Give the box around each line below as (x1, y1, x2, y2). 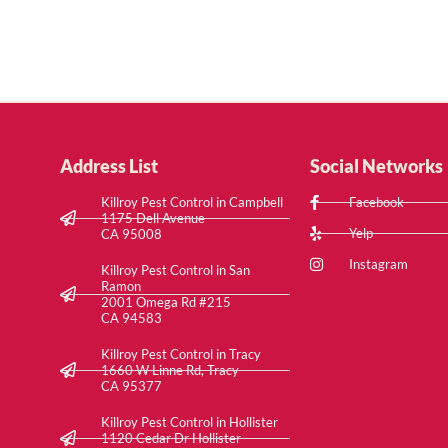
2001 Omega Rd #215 (101, 294, 231, 311)
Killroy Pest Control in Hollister (101, 414, 278, 431)
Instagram (348, 256, 408, 273)
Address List (60, 155, 158, 178)
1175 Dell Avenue (101, 210, 205, 227)
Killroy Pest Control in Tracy (101, 346, 261, 363)
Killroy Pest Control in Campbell (101, 194, 283, 211)
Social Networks (309, 155, 443, 178)
